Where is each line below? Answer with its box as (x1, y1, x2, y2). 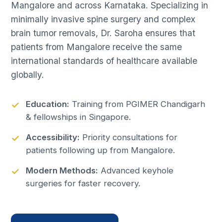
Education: (26, 99, 70, 110)
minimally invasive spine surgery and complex (11, 14, 196, 25)
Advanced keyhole (98, 166, 174, 176)
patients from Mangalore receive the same (11, 42, 182, 53)
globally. (11, 69, 45, 80)
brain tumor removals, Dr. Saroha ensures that (11, 28, 196, 39)
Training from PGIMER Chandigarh (69, 99, 206, 110)
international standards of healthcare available (11, 55, 198, 66)
